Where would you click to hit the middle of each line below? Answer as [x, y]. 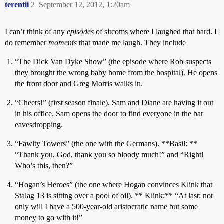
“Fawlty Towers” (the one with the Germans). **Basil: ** [106, 144]
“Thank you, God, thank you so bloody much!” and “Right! [109, 155]
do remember [27, 43]
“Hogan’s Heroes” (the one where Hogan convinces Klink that [114, 185]
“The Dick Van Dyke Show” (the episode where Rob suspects [113, 62]
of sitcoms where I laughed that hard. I [155, 32]
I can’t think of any [36, 32]
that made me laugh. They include [131, 43]
